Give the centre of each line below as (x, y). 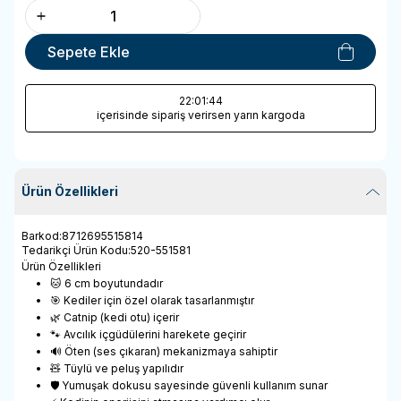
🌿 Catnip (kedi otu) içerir (115, 317)
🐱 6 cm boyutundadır (107, 283)
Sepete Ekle (89, 51)
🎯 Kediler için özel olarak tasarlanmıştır (152, 300)
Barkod (40, 235)
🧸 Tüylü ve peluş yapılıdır (117, 368)
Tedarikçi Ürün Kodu (75, 250)
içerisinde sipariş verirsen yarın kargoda (200, 115)
